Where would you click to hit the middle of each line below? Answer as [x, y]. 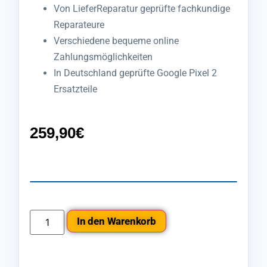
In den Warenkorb [117, 221]
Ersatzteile [75, 89]
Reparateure [79, 25]
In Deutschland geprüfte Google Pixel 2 [135, 73]
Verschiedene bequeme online [116, 41]
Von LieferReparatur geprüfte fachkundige [142, 9]
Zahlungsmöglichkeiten [103, 57]
